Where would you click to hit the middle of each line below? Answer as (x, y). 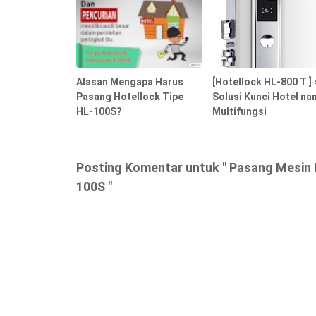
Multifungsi (239, 111)
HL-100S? (99, 111)
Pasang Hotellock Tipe (130, 96)
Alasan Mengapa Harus (130, 81)
